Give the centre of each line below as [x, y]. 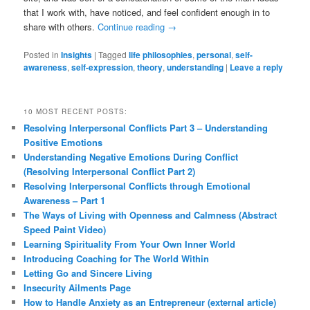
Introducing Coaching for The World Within [117, 258]
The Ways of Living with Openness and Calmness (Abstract [151, 215]
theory [150, 67]
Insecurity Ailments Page [77, 287]
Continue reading [133, 26]
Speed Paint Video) [65, 229]
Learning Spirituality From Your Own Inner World [130, 244]
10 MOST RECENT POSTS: [76, 111]
